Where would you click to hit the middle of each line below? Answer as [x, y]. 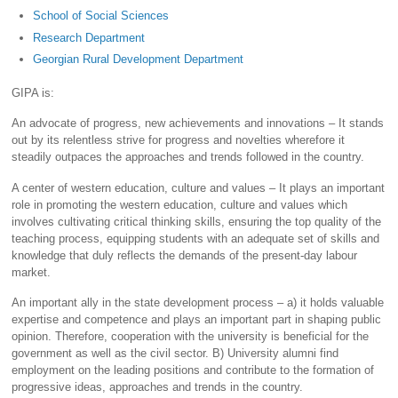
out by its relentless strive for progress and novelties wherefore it [179, 140]
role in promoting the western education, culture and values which [180, 204]
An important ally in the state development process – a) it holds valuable [198, 303]
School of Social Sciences [101, 16]
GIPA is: [33, 92]
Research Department [89, 37]
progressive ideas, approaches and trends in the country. [158, 387]
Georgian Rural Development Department [139, 60]
